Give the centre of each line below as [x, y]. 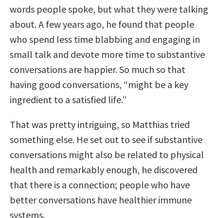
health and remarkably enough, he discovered [104, 169]
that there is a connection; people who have [100, 184]
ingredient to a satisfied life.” [68, 99]
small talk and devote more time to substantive [107, 54]
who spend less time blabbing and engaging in [105, 39]
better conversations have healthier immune [101, 200]
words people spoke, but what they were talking [109, 9]
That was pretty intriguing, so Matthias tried [100, 124]
